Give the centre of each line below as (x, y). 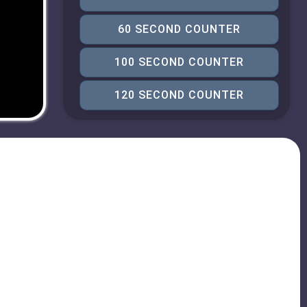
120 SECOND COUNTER (179, 95)
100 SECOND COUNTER (179, 62)
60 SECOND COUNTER (179, 29)
